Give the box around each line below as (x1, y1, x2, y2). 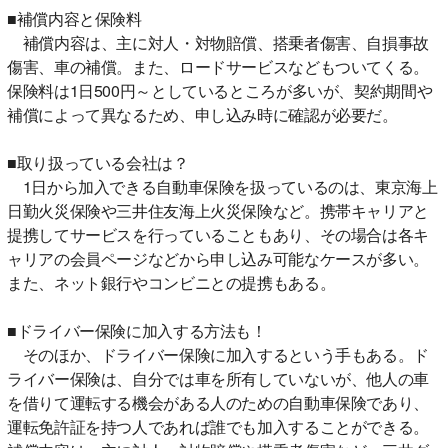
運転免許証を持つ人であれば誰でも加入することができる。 (7, 414, 429, 438)
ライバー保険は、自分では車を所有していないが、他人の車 (7, 366, 429, 390)
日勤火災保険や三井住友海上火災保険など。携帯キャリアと (7, 198, 429, 222)
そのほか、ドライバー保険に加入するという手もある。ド (7, 342, 429, 366)
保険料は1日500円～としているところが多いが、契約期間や (7, 78, 433, 102)
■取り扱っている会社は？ (7, 150, 189, 174)
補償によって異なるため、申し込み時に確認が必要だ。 (7, 102, 398, 126)
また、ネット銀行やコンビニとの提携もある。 (7, 270, 336, 294)
